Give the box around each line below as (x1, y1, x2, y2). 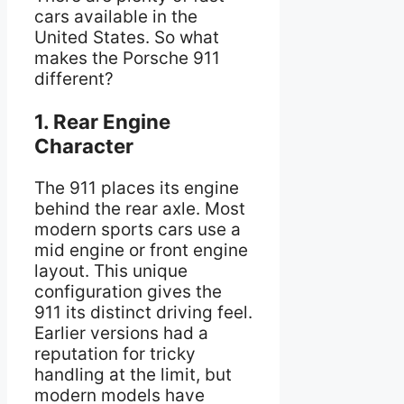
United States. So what (34, 26, 219, 48)
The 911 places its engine (34, 178, 239, 199)
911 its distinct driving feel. (34, 302, 252, 324)
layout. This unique (34, 261, 188, 282)
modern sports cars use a (34, 219, 241, 241)
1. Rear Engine (34, 109, 170, 134)
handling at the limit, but (34, 364, 232, 386)
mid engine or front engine (34, 240, 248, 262)
